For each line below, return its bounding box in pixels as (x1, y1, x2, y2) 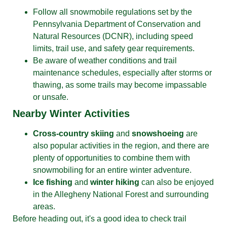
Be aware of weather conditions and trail (33, 56, 177, 65)
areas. (33, 202, 55, 211)
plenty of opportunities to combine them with (33, 153, 190, 162)
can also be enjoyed (139, 177, 214, 186)
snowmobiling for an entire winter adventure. (33, 165, 192, 174)
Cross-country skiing (33, 129, 114, 138)
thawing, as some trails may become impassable (33, 80, 207, 89)
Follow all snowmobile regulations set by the (33, 7, 192, 16)
